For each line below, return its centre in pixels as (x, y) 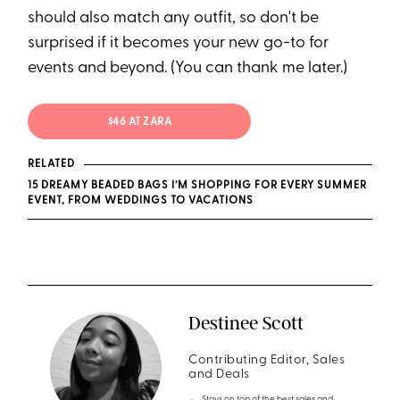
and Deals (219, 374)
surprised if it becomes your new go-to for (179, 43)
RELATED (51, 164)
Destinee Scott (246, 322)
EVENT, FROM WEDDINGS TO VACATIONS (141, 200)
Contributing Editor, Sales (267, 360)
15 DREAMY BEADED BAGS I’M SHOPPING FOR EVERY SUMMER (198, 185)
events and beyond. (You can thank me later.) (188, 68)
